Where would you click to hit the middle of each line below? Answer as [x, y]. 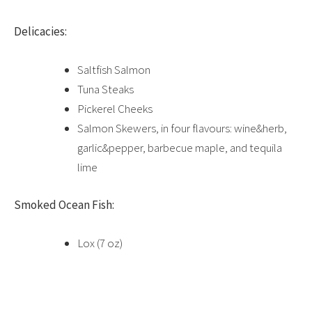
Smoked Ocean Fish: [64, 204]
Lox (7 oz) [100, 243]
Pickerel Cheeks [115, 109]
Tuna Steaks [106, 89]
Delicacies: [40, 31]
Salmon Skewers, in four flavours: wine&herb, [182, 128]
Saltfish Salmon [114, 70]
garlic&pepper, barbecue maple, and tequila [180, 148]
